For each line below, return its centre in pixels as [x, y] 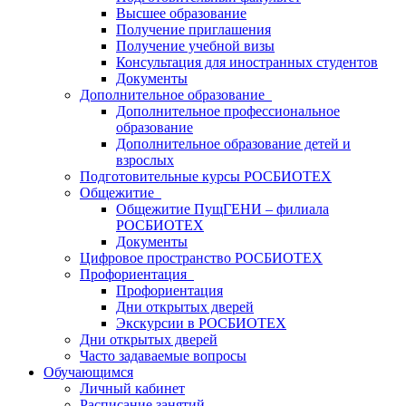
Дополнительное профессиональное [228, 111]
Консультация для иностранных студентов [247, 62]
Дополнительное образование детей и [233, 144]
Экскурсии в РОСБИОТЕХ [201, 323]
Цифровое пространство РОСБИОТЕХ [201, 258]
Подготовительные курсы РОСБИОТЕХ [206, 176]
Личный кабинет [132, 388]
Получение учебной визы [195, 46]
